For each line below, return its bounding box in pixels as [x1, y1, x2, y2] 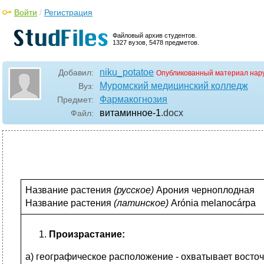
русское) [117, 185, 154, 195]
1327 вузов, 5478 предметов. [113, 39, 199, 46]
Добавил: [58, 68, 94, 77]
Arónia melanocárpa [169, 198, 256, 208]
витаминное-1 [100, 108, 161, 118]
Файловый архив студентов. [113, 32, 197, 39]
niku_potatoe [100, 67, 154, 77]
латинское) [117, 198, 169, 208]
